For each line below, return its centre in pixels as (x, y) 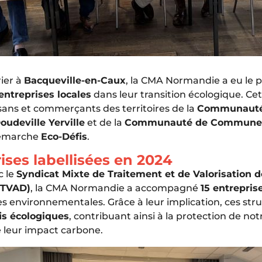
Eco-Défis (64, 136)
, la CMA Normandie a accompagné (116, 188)
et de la (105, 122)
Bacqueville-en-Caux (75, 80)
